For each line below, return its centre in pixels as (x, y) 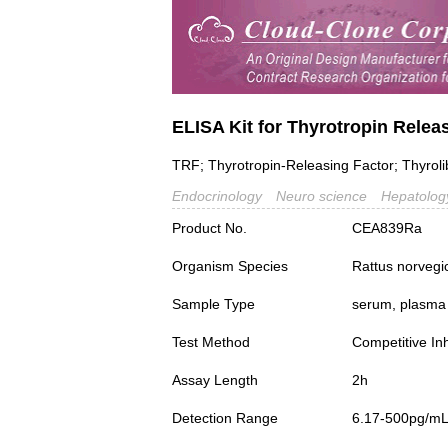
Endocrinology (217, 196)
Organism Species (230, 266)
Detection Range (225, 418)
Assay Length (215, 380)
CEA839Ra (387, 228)
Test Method (211, 342)
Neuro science (321, 196)
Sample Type (213, 304)
